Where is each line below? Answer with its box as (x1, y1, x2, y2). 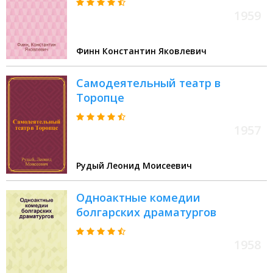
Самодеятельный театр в (76, 76, 221, 91)
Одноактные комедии (76, 190, 200, 205)
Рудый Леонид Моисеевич (76, 160, 192, 172)
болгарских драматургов (76, 205, 216, 220)
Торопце (76, 90, 124, 105)
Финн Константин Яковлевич (76, 45, 207, 57)
